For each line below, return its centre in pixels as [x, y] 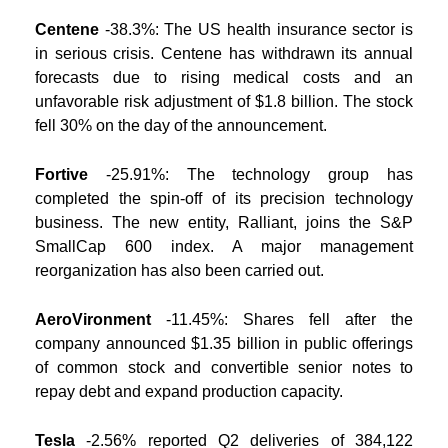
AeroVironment [93, 319]
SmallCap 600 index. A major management [224, 246]
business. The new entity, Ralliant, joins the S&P [224, 222]
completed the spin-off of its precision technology [224, 198]
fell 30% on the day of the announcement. [181, 125]
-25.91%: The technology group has [259, 174]
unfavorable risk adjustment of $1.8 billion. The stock [224, 101]
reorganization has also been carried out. [179, 270]
